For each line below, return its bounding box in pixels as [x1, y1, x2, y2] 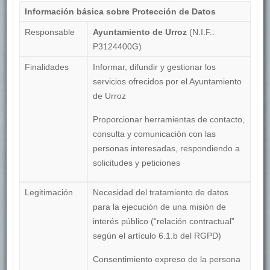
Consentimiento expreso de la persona [92, 254, 240, 265]
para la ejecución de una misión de [92, 202, 226, 212]
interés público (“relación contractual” [92, 216, 234, 227]
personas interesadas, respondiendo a [92, 143, 240, 154]
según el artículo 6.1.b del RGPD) [92, 231, 221, 241]
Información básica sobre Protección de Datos [24, 7, 216, 17]
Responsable [24, 27, 75, 37]
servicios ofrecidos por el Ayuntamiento [92, 77, 242, 87]
